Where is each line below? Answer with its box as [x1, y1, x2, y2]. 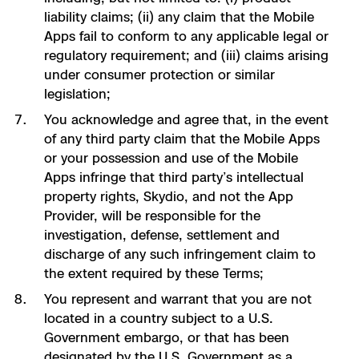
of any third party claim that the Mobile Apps [43, 131, 320, 147]
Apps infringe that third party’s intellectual [43, 169, 304, 185]
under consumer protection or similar [43, 67, 275, 83]
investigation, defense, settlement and [43, 227, 280, 243]
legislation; [43, 86, 111, 102]
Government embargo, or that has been [43, 329, 289, 345]
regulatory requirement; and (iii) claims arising [43, 47, 329, 63]
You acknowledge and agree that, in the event [43, 111, 329, 127]
